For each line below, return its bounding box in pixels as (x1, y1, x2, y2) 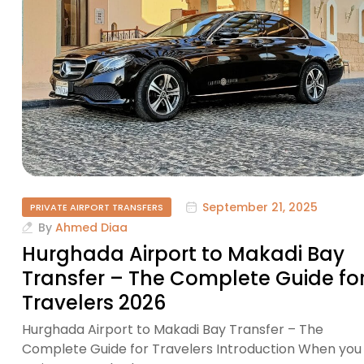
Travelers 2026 (22, 289, 166, 317)
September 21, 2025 (202, 199, 318, 216)
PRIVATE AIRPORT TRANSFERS (30, 200, 163, 214)
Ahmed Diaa (55, 219, 128, 236)
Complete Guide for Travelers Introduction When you (22, 340, 362, 359)
